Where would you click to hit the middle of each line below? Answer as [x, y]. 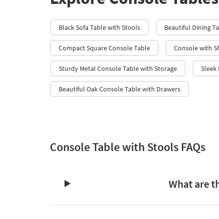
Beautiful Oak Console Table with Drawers [120, 89]
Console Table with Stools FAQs [128, 147]
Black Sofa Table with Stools [99, 27]
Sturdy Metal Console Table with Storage [118, 68]
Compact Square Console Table [104, 48]
